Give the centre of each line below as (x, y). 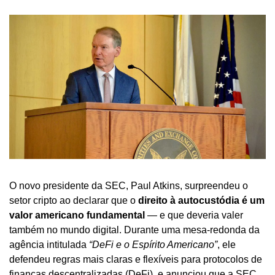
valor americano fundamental (77, 215)
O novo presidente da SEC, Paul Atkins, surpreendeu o (129, 185)
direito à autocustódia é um (201, 200)
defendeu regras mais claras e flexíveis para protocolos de (136, 259)
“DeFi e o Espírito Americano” (153, 244)
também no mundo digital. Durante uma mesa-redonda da (134, 230)
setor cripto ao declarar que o (74, 200)
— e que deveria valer (194, 215)
